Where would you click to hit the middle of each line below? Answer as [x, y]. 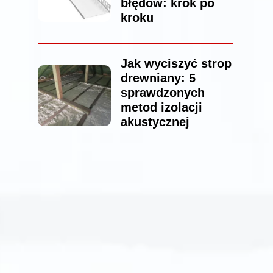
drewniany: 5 [158, 78]
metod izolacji [161, 108]
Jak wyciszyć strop [176, 64]
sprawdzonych [162, 93]
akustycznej [155, 122]
